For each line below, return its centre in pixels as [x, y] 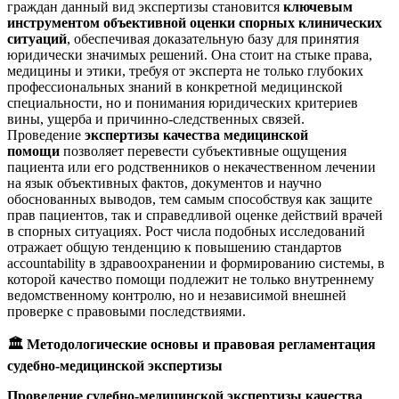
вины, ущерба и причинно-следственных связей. [156, 118]
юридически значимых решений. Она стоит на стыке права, [190, 54]
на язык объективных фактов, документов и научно [164, 183]
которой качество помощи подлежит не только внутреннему [191, 279]
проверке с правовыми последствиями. [126, 311]
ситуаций [37, 38]
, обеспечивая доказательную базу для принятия [213, 38]
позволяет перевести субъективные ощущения [203, 151]
